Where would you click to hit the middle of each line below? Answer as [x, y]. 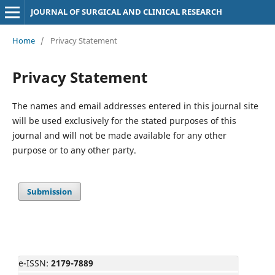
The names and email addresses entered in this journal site [135, 106]
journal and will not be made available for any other [119, 135]
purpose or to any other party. [74, 150]
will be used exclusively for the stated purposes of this [124, 120]
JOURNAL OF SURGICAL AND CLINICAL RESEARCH [126, 12]
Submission [50, 191]
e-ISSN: [35, 263]
